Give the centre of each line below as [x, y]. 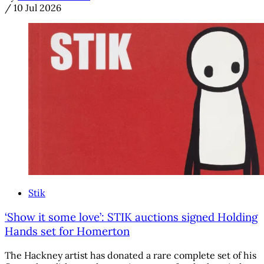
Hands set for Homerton [67, 231]
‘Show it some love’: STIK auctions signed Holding [131, 217]
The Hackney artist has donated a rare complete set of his [131, 255]
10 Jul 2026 [37, 8]
